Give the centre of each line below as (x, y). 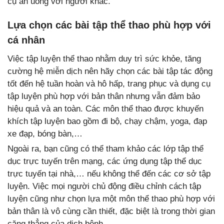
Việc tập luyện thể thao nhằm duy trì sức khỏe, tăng (104, 59)
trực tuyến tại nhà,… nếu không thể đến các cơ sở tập (109, 174)
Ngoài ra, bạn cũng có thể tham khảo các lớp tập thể (105, 149)
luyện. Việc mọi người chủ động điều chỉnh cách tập (104, 186)
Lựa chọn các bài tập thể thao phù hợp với (109, 25)
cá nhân (26, 40)
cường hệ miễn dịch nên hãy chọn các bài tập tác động (110, 71)
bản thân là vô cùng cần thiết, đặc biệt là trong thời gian (111, 211)
